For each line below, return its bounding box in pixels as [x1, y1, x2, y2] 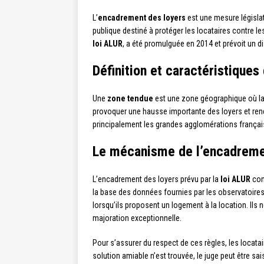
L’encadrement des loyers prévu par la [93, 174, 220, 184]
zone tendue [107, 94, 153, 104]
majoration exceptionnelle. [93, 213, 181, 223]
